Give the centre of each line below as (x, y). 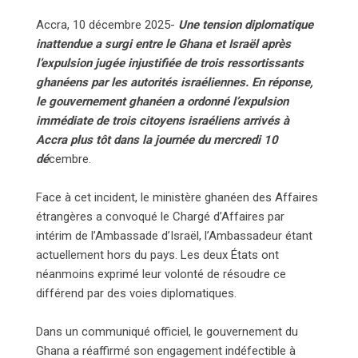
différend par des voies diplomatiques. (136, 294)
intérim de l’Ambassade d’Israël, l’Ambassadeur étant (174, 236)
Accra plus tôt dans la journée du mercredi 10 (157, 140)
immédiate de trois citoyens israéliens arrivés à (163, 121)
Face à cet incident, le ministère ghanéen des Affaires (177, 198)
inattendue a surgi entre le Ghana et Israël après (163, 44)
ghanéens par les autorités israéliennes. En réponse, (175, 83)
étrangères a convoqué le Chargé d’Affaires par (160, 217)
